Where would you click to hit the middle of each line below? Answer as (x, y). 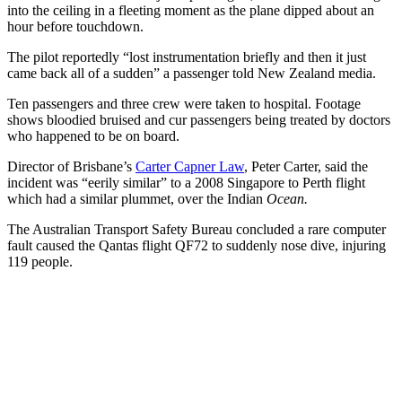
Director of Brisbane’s (71, 166)
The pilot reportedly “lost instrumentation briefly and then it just (187, 57)
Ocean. (287, 198)
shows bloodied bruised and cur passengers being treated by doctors (199, 119)
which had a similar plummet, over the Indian (137, 198)
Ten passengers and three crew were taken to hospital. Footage (184, 103)
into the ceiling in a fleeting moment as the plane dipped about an (191, 10)
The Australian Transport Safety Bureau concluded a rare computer (197, 229)
